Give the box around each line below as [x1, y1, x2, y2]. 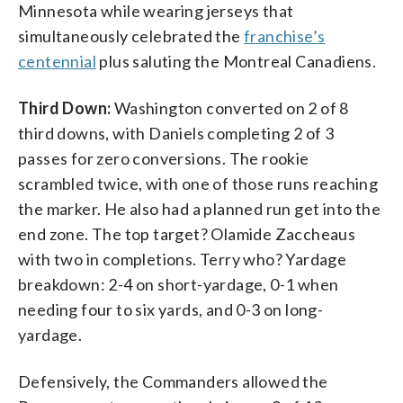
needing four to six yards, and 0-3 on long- [18, 299, 324, 319]
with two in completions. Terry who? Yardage [18, 248, 347, 269]
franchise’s [244, 25, 326, 46]
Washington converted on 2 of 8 [111, 97, 349, 118]
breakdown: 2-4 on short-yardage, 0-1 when [18, 273, 339, 294]
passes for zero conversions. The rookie [18, 148, 309, 168]
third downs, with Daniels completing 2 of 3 [18, 122, 335, 143]
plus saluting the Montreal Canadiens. [96, 50, 377, 71]
